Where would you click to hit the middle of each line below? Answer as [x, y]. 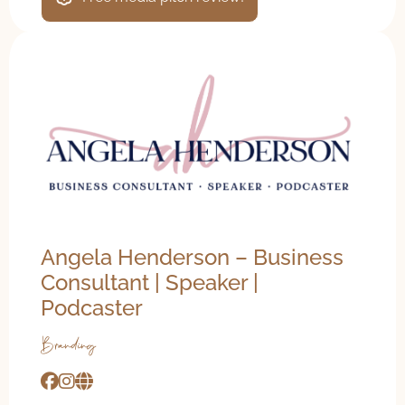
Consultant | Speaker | [150, 282]
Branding [68, 345]
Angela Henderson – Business [192, 257]
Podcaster [92, 307]
